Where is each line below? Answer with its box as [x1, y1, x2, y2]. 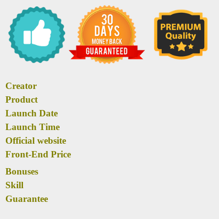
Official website [5, 135, 66, 146]
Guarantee [5, 194, 48, 204]
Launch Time [5, 122, 60, 132]
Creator [5, 81, 37, 91]
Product [5, 94, 38, 105]
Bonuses [5, 166, 38, 177]
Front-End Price [5, 149, 71, 160]
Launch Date [5, 108, 58, 119]
